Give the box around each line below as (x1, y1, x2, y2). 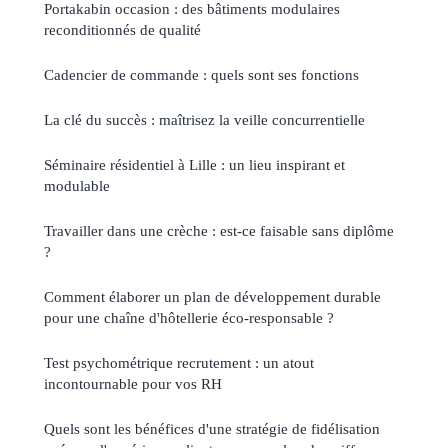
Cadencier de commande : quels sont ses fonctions (44, 66, 359, 84)
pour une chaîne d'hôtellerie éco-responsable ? (44, 309, 334, 327)
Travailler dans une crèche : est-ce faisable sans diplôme (44, 222, 394, 240)
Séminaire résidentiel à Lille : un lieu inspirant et (44, 156, 345, 174)
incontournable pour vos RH (44, 375, 222, 393)
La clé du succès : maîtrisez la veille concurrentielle (44, 111, 365, 129)
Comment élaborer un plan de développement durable (44, 288, 381, 306)
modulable (44, 177, 110, 195)
